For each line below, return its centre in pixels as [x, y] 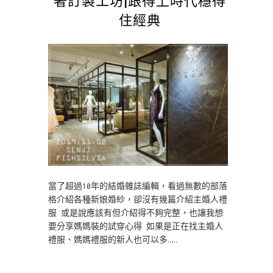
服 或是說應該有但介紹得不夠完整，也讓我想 [136, 213]
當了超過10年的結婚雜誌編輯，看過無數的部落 [138, 186]
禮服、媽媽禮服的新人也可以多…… [112, 239]
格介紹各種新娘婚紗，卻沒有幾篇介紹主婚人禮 [138, 199]
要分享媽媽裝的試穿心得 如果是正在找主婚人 [136, 226]
